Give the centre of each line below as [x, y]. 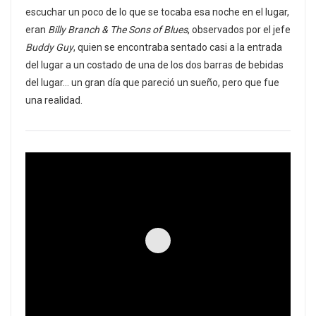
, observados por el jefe [239, 30]
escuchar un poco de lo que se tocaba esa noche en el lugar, [157, 12]
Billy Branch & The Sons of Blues [118, 30]
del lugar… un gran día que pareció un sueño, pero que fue [152, 83]
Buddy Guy [49, 48]
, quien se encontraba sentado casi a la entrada [178, 48]
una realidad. [54, 101]
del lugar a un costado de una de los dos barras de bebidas [154, 65]
